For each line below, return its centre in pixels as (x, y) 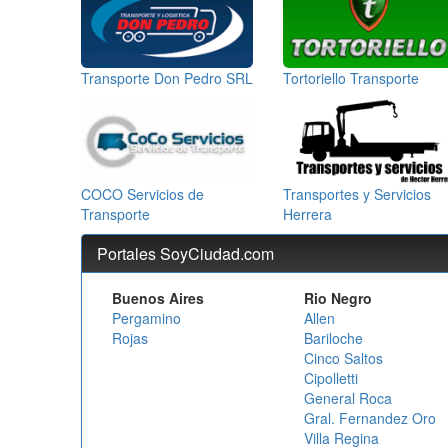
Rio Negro (337, 297)
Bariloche (333, 337)
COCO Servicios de (142, 193)
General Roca (347, 397)
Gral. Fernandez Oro (369, 417)
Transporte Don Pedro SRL (167, 77)
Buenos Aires (158, 297)
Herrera (307, 213)
